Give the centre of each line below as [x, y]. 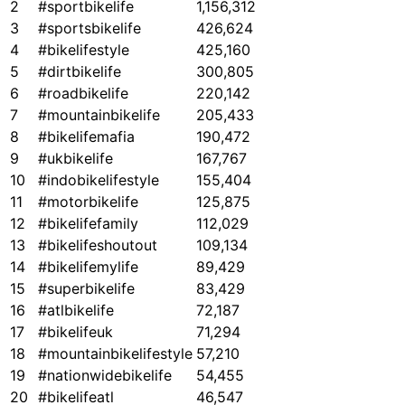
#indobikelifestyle [99, 180]
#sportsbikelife [89, 28]
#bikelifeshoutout [98, 245]
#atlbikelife [76, 311]
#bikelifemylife [88, 267]
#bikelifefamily [88, 224]
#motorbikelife [88, 202]
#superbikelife [86, 289]
